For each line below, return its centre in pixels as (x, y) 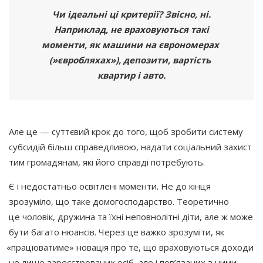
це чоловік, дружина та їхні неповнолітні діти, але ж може (131, 216)
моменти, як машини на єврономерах (130, 44)
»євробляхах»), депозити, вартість (132, 60)
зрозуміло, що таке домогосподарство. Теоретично (119, 201)
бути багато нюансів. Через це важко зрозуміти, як (117, 232)
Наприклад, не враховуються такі (131, 29)
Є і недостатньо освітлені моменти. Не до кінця (110, 186)
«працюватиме (38, 247)
